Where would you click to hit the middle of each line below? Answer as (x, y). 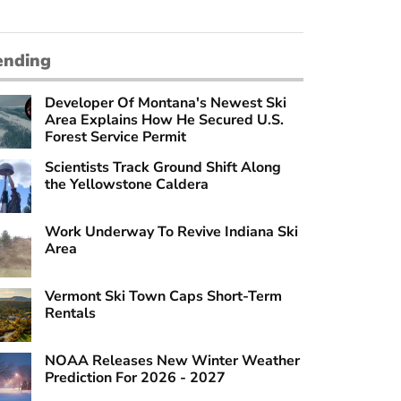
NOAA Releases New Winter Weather (172, 360)
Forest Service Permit (115, 137)
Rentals (70, 313)
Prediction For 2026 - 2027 (135, 377)
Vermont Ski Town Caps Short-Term (163, 296)
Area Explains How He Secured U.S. (164, 119)
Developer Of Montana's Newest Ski (165, 102)
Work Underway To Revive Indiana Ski (171, 231)
